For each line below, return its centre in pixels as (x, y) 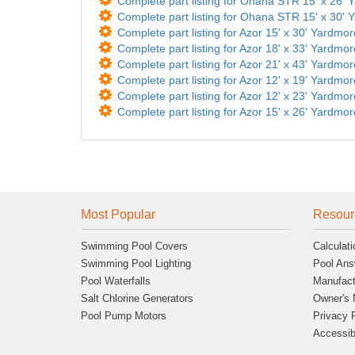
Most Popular (118, 214)
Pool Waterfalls (116, 281)
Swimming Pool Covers (134, 246)
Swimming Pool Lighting (136, 263)
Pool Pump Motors (124, 315)
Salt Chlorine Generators (137, 298)
